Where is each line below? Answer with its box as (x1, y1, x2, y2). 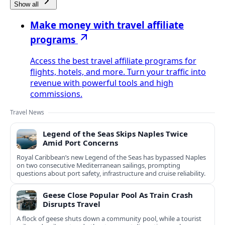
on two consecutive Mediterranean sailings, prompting (17, 161, 180, 170)
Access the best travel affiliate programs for (30, 55, 196, 67)
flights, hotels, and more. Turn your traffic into (30, 66, 206, 78)
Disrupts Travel (43, 199, 100, 209)
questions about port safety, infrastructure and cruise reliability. (17, 169, 205, 178)
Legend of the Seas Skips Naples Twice (43, 129, 188, 139)
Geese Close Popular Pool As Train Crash (43, 190, 193, 200)
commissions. (30, 88, 82, 100)
